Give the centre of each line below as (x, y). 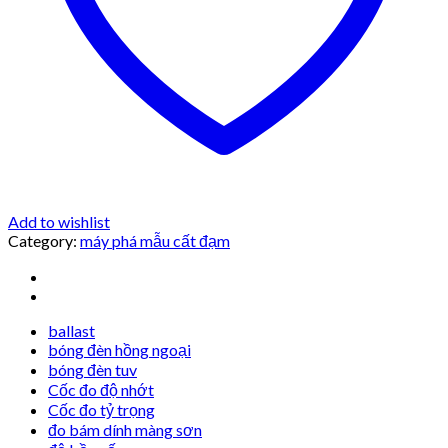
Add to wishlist (59, 222)
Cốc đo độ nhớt (101, 390)
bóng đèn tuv (92, 370)
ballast (71, 331)
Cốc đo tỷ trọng (101, 410)
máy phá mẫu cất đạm (155, 241)
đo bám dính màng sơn (125, 430)
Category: (44, 241)
